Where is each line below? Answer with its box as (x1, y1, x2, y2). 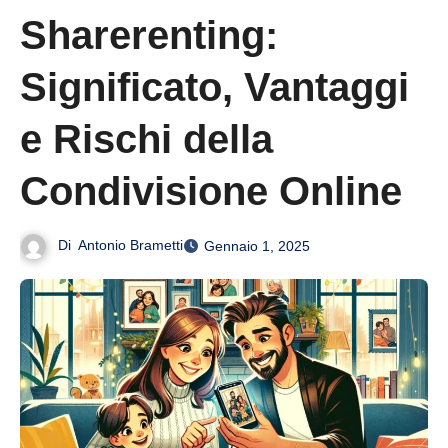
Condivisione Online (20, 169, 402, 214)
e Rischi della (20, 117, 273, 162)
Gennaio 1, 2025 (204, 238, 311, 255)
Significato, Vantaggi (20, 65, 409, 110)
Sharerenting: (20, 13, 278, 58)
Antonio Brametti (78, 237, 184, 254)
